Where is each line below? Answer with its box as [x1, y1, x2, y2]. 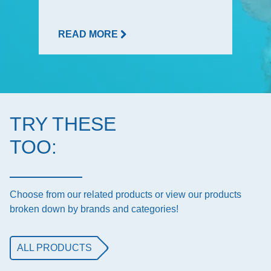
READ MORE [58, 28, 120, 39]
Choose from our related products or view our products [10, 189, 241, 200]
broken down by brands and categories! [10, 203, 178, 214]
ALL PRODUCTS [17, 242, 92, 253]
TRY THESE [10, 113, 116, 135]
